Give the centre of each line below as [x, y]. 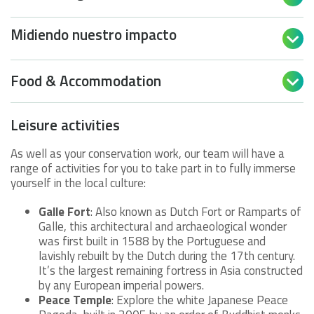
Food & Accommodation [86, 81]
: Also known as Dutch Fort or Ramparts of [196, 211]
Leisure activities [65, 124]
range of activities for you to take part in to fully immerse [153, 168]
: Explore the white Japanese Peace [200, 300]
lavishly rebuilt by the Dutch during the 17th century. [167, 255]
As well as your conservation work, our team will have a [148, 153]
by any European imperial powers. [121, 285]
